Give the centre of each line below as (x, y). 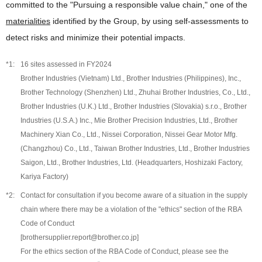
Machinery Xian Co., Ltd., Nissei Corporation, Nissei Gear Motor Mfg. (129, 134)
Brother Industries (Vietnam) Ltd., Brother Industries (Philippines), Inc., (131, 78)
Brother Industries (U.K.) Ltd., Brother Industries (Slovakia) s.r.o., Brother (134, 106)
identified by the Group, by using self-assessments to (149, 21)
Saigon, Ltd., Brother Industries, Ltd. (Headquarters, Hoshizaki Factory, (132, 162)
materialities (28, 21)
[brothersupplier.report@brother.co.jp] (80, 237)
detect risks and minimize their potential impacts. (96, 37)
